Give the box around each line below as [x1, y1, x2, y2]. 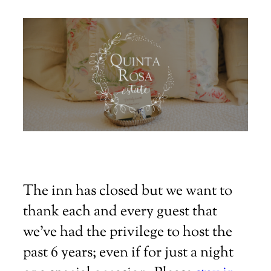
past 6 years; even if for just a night [23, 243, 233, 264]
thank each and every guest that [23, 201, 217, 223]
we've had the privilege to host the [23, 222, 232, 243]
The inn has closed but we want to [23, 181, 232, 202]
